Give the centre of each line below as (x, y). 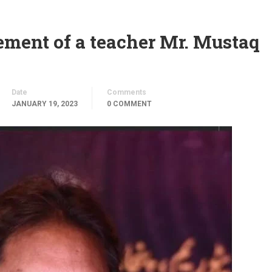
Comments (127, 92)
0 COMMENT (129, 104)
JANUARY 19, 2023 (45, 104)
